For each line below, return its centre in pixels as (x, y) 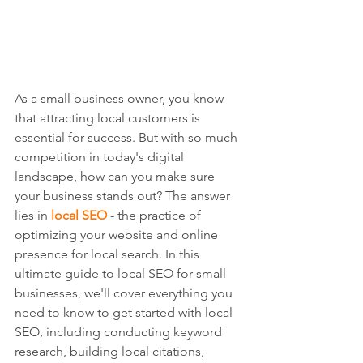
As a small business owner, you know (121, 99)
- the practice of (156, 216)
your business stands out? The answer (124, 196)
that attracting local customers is (109, 118)
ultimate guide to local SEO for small (122, 274)
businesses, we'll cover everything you (125, 293)
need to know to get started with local (125, 313)
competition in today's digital (101, 157)
